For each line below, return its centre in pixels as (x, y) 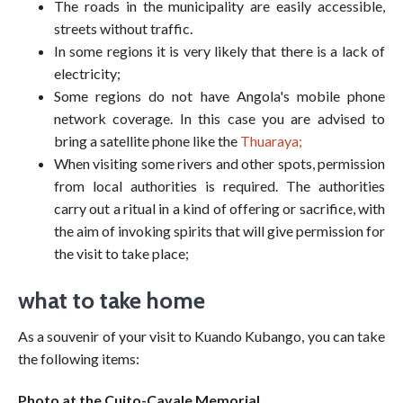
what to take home (112, 300)
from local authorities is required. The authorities (219, 185)
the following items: (79, 358)
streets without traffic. (123, 28)
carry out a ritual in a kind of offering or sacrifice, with (219, 208)
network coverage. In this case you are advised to (219, 118)
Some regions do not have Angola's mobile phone (219, 95)
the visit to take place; (121, 253)
